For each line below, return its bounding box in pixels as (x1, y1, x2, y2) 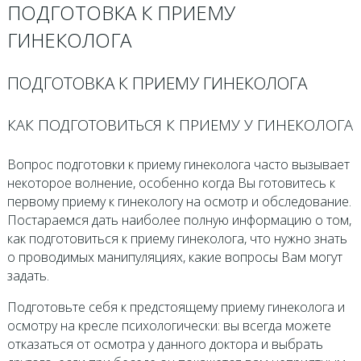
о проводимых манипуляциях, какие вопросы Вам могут (6, 247, 342, 266)
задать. (6, 266, 49, 284)
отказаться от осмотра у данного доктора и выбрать (6, 334, 323, 353)
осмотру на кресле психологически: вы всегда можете (6, 316, 331, 334)
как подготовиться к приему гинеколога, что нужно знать (6, 229, 347, 247)
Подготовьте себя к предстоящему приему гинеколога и (6, 297, 345, 316)
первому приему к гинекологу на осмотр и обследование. (6, 192, 351, 210)
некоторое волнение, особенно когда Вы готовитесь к (6, 173, 335, 192)
